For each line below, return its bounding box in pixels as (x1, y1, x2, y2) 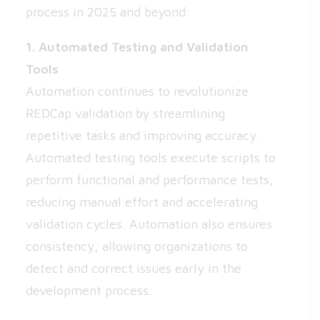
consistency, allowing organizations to (26, 239, 248, 254)
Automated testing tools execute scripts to (26, 150, 276, 165)
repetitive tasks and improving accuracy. (26, 128, 260, 143)
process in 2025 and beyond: (26, 4, 191, 19)
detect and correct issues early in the (26, 261, 241, 276)
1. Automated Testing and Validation (26, 39, 249, 54)
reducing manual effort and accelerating (26, 194, 258, 209)
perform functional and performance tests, (26, 172, 274, 187)
